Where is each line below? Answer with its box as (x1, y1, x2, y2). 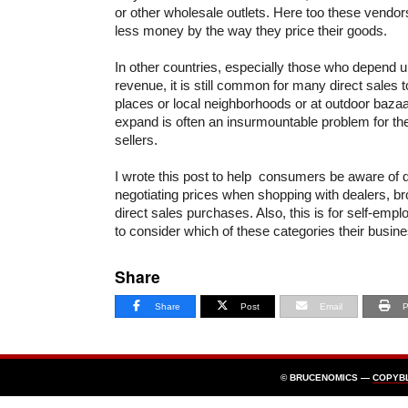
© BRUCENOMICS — (280, 372, 372, 382)
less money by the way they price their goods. (115, 22, 387, 38)
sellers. (115, 131, 158, 148)
